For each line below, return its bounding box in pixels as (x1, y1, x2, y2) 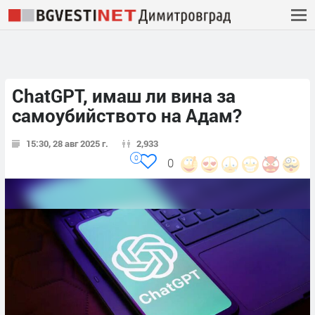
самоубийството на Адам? (12, 103, 242, 128)
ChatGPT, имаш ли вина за (12, 84, 236, 108)
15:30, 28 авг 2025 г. (26, 137, 108, 150)
